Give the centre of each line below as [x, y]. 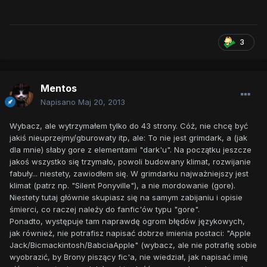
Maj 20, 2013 [102, 102]
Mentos [59, 89]
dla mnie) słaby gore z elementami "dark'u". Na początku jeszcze [131, 150]
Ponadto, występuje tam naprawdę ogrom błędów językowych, [127, 221]
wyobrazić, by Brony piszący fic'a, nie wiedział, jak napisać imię [129, 257]
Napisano [59, 102]
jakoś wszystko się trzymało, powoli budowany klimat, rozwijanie [130, 162]
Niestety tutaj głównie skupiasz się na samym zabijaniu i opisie [126, 198]
